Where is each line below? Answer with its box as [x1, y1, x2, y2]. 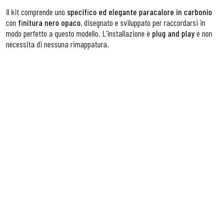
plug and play [152, 28, 195, 39]
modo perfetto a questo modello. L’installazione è [6, 28, 152, 39]
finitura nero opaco [16, 17, 81, 28]
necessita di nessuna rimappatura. [6, 39, 109, 49]
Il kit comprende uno [6, 6, 67, 17]
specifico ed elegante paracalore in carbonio [67, 6, 212, 17]
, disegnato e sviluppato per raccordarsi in [81, 17, 205, 28]
